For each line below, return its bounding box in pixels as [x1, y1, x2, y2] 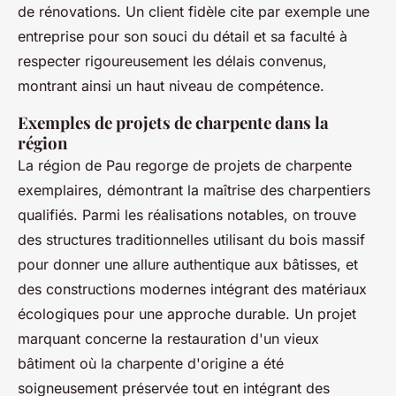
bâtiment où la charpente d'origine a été [18, 354, 284, 373]
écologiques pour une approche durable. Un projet [18, 305, 356, 324]
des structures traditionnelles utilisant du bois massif [18, 231, 365, 249]
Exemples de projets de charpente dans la [18, 111, 329, 134]
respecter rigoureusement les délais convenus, [18, 52, 327, 71]
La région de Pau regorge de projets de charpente [18, 156, 352, 175]
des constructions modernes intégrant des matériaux [18, 280, 367, 299]
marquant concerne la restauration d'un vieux [18, 330, 319, 348]
